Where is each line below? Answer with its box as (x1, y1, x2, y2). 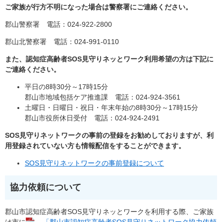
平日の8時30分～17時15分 (25, 83, 108, 91)
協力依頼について (10, 182, 81, 193)
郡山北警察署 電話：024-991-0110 (5, 38, 119, 46)
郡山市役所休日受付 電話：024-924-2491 (25, 114, 160, 122)
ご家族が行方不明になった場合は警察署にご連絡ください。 (5, 3, 192, 11)
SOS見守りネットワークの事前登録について (25, 159, 164, 167)
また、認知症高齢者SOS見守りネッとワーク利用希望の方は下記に (5, 55, 214, 63)
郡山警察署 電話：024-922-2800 (5, 20, 112, 29)
